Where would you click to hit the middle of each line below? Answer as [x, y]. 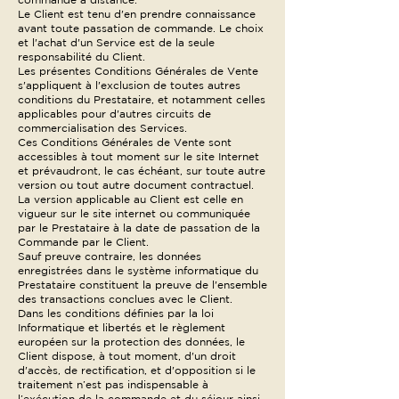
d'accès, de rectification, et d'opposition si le [137, 370]
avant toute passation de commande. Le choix [141, 28]
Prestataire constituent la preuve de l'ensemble [142, 285]
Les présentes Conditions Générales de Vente [138, 71]
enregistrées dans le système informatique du [138, 270]
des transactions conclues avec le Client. [125, 299]
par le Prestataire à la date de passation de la [139, 228]
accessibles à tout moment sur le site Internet [138, 156]
